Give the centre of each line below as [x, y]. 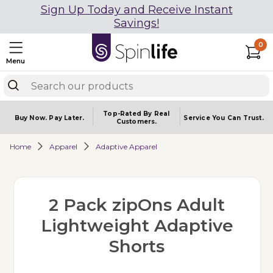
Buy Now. [32, 118]
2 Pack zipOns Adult [137, 205]
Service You [205, 118]
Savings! [136, 23]
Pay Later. [67, 118]
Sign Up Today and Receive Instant [136, 10]
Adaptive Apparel [126, 146]
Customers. [136, 122]
